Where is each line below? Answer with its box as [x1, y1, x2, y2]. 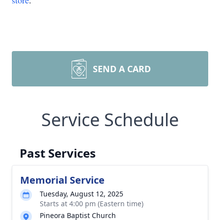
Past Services [20, 145, 96, 161]
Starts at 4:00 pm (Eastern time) [40, 199, 143, 208]
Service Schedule [41, 108, 179, 132]
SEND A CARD [93, 63, 151, 75]
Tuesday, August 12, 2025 [40, 189, 123, 198]
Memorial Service [20, 173, 105, 187]
